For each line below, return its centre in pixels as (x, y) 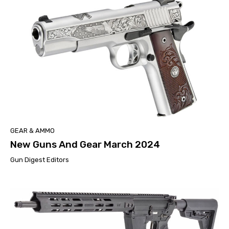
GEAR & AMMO (32, 130)
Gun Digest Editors (40, 159)
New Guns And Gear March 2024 (85, 144)
